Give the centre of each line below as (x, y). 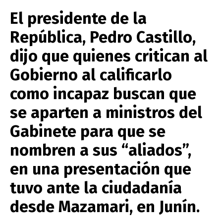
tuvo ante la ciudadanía (96, 188)
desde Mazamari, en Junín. (105, 207)
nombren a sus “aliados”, (101, 150)
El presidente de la (78, 19)
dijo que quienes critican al (109, 56)
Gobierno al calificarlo (91, 75)
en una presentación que (101, 169)
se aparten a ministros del (106, 113)
